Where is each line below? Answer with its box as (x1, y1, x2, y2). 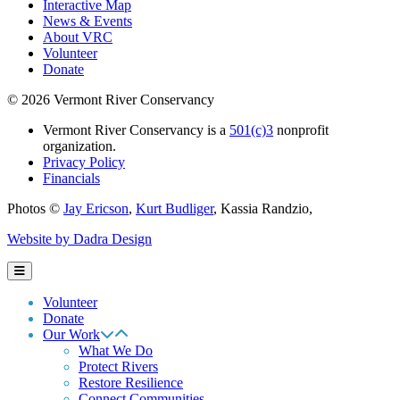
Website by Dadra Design (7, 230, 152, 246)
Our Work (43, 326, 100, 342)
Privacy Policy (43, 154, 125, 170)
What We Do (79, 342, 153, 358)
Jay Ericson (63, 200, 129, 216)
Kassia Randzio (221, 200, 309, 216)
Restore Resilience (79, 374, 183, 390)
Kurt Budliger (136, 200, 213, 216)
